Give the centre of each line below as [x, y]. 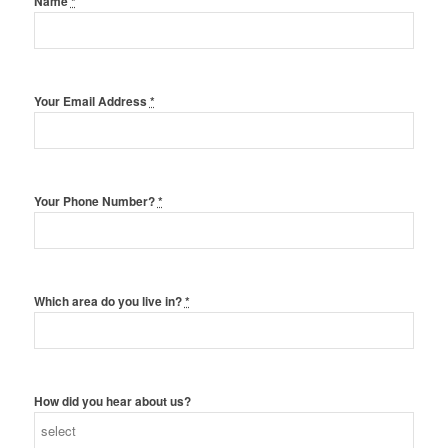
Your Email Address [91, 102]
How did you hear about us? [112, 402]
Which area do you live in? [109, 302]
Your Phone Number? [95, 202]
